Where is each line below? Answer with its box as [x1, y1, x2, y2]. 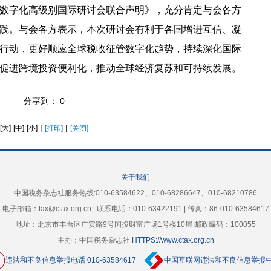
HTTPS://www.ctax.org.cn [131, 236, 214, 244]
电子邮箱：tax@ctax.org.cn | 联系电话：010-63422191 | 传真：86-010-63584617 [2, 204, 269, 213]
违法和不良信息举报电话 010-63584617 [5, 256, 136, 264]
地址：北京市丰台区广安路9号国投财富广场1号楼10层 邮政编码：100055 [15, 220, 256, 229]
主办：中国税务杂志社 [57, 236, 132, 244]
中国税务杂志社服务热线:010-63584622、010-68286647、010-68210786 [14, 189, 257, 197]
